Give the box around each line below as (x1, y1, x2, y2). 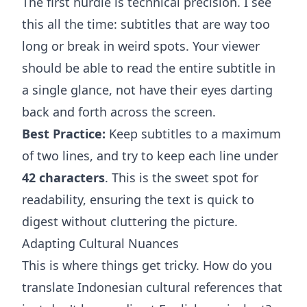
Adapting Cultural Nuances (22, 235, 179, 252)
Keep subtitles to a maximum (106, 125, 281, 143)
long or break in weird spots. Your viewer (22, 38, 260, 55)
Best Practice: (22, 125, 106, 143)
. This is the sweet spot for (105, 169, 258, 186)
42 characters (22, 169, 105, 186)
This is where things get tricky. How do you (22, 257, 272, 274)
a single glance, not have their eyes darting (22, 82, 273, 99)
